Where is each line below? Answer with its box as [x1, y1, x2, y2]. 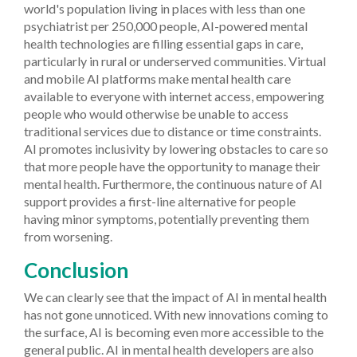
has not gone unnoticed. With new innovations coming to [24, 306, 328, 322]
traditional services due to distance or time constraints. [24, 123, 321, 139]
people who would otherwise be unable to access [24, 105, 288, 121]
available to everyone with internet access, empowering [24, 88, 324, 104]
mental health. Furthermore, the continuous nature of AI [24, 175, 323, 191]
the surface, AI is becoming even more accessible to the [24, 324, 324, 339]
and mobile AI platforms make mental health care [24, 70, 291, 86]
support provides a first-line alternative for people [24, 193, 296, 209]
